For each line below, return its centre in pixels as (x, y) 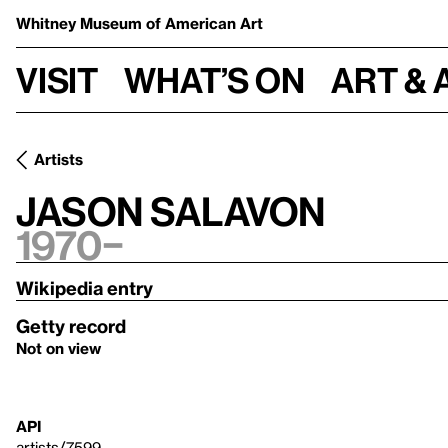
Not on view (58, 348)
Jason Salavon (170, 210)
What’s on (214, 79)
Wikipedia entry (84, 287)
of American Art (204, 23)
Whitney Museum (81, 23)
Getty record (71, 325)
